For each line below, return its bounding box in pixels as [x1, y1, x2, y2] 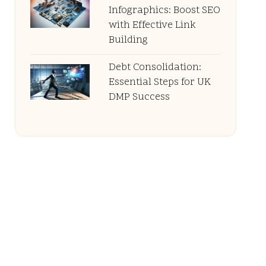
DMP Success [108, 90, 170, 104]
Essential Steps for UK [108, 75, 211, 90]
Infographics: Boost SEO [108, 4, 220, 18]
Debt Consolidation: [108, 61, 201, 75]
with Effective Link [108, 18, 196, 33]
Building [108, 33, 148, 47]
